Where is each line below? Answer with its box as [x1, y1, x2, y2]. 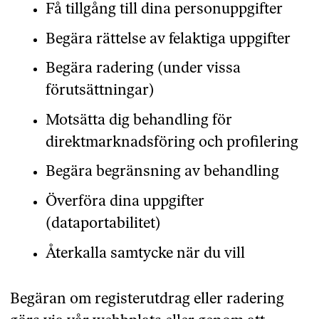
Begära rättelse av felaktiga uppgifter [45, 31, 291, 47]
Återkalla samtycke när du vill [45, 246, 245, 261]
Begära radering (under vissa [45, 61, 241, 77]
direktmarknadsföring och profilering [45, 135, 298, 150]
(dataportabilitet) [45, 216, 161, 232]
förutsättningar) [45, 83, 155, 99]
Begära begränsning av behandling [45, 164, 279, 180]
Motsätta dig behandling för [45, 113, 232, 128]
